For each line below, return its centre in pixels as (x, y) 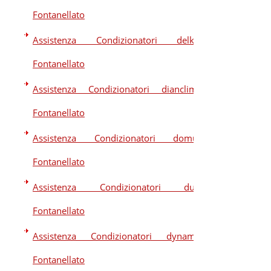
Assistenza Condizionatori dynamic (117, 236)
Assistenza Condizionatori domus (117, 138)
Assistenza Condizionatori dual (117, 187)
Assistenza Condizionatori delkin (117, 40)
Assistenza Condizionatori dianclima (117, 89)
